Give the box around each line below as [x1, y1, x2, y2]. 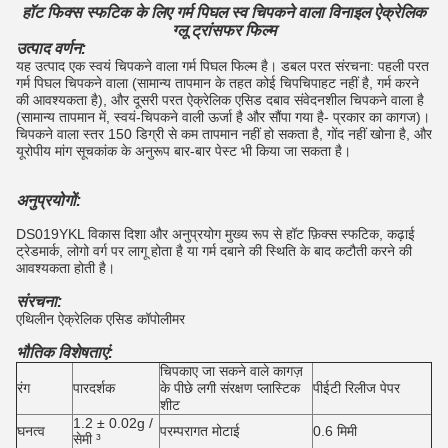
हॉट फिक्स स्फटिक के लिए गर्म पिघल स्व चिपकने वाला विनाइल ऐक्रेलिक [22, 4, 426, 21]
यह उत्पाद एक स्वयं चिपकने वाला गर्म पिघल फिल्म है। [16, 58, 277, 74]
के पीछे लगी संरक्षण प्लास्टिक [160, 380, 300, 396]
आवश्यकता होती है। [16, 260, 115, 276]
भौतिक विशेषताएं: [16, 344, 113, 361]
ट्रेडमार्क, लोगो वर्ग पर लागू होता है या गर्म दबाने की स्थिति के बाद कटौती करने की [16, 243, 412, 259]
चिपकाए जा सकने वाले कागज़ [160, 363, 303, 379]
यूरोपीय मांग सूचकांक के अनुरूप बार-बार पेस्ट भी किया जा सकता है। [16, 143, 351, 159]
